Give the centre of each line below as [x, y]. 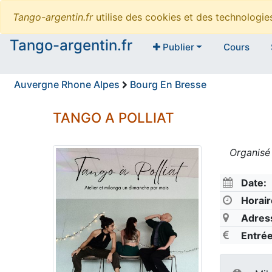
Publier [177, 47]
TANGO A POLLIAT [114, 118]
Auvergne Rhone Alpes [67, 85]
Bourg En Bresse [168, 85]
